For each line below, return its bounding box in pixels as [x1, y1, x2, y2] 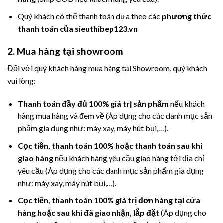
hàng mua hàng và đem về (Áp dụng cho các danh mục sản [17, 111, 212, 121]
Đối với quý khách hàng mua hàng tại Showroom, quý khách [7, 63, 207, 73]
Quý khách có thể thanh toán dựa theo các [17, 11, 162, 21]
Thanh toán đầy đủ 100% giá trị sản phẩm [17, 99, 169, 109]
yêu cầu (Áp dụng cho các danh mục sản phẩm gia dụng [17, 165, 204, 175]
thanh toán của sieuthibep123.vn [17, 23, 138, 33]
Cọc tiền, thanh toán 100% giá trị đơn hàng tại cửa [17, 195, 200, 205]
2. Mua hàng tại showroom [7, 45, 123, 57]
